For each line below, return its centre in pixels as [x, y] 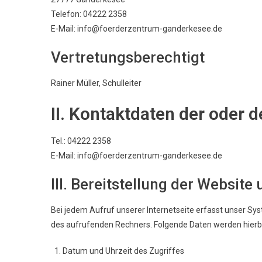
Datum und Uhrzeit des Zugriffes [123, 251]
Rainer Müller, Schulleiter [96, 83]
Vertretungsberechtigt [128, 57]
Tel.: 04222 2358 [81, 141]
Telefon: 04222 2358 [89, 14]
